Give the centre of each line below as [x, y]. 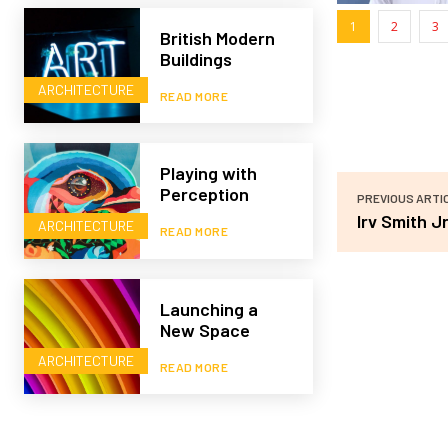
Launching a [208, 309]
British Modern [217, 37]
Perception [204, 194]
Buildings [195, 58]
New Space [204, 330]
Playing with [208, 173]
